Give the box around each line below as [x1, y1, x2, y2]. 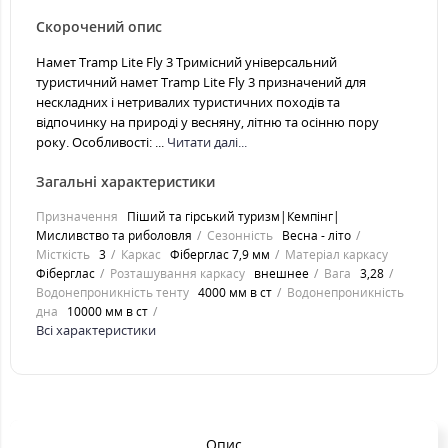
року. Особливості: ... [36, 133, 167, 151]
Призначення [36, 208, 118, 225]
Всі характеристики [36, 321, 156, 339]
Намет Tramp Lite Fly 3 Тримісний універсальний [36, 53, 337, 71]
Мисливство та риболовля [36, 227, 192, 244]
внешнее [254, 265, 309, 282]
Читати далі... [167, 133, 247, 151]
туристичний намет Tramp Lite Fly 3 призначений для [36, 73, 366, 91]
